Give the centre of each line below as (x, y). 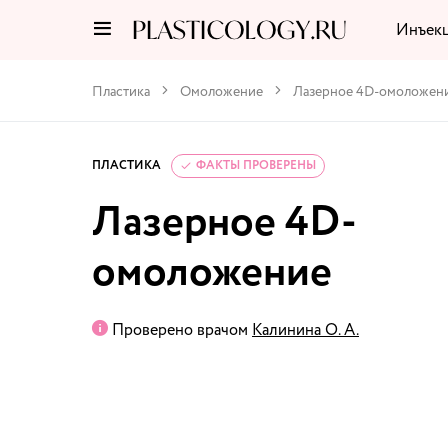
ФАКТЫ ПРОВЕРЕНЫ (256, 165)
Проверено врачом (180, 330)
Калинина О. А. (305, 330)
